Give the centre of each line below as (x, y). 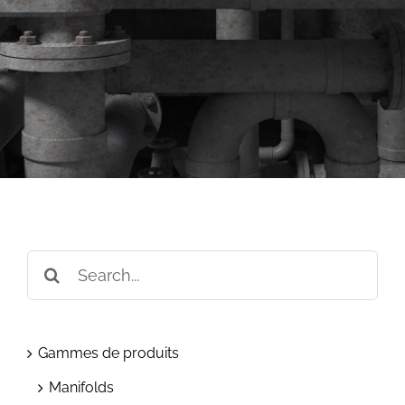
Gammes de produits (108, 353)
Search (54, 265)
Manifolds (81, 388)
